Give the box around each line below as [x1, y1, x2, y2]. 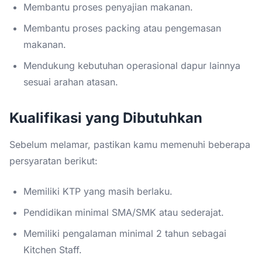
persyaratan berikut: [9, 154, 98, 167]
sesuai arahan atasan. [23, 75, 118, 88]
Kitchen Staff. [23, 243, 82, 256]
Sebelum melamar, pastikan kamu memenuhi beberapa [9, 138, 250, 150]
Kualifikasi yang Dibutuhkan [9, 109, 202, 126]
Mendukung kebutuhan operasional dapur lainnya [23, 59, 240, 71]
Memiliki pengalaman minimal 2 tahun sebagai [23, 227, 226, 239]
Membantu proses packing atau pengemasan [23, 22, 221, 34]
